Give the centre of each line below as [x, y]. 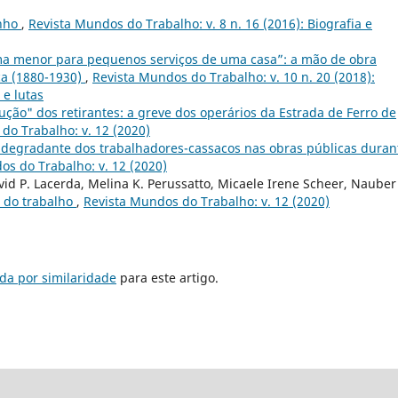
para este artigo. [167, 278]
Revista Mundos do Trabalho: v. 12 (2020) [207, 202]
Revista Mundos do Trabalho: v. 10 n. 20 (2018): [234, 77]
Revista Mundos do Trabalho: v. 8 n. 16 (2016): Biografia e [200, 24]
